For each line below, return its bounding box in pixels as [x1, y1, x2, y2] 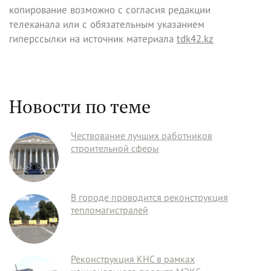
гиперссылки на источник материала [9, 32, 177, 45]
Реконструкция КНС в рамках [71, 253, 195, 265]
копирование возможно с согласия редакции [9, 3, 211, 16]
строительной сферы [71, 142, 159, 154]
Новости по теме [9, 94, 151, 119]
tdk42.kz [177, 32, 214, 45]
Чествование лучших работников [71, 129, 212, 142]
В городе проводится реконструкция [71, 191, 228, 203]
